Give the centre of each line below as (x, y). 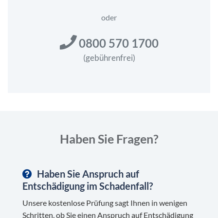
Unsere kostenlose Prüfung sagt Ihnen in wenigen (105, 202)
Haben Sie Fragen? (109, 138)
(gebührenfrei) (109, 57)
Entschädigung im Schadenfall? (87, 186)
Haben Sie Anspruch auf (88, 173)
